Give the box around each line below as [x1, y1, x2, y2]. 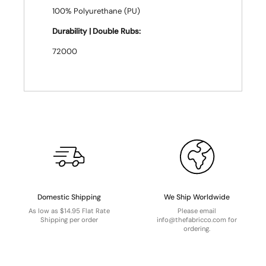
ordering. [183, 224, 211, 233]
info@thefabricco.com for [157, 215, 237, 224]
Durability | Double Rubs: [52, 26, 141, 36]
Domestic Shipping [37, 192, 101, 202]
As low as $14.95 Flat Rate [28, 206, 110, 215]
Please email [178, 206, 217, 215]
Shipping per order [40, 215, 98, 224]
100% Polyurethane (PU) [52, 6, 140, 16]
